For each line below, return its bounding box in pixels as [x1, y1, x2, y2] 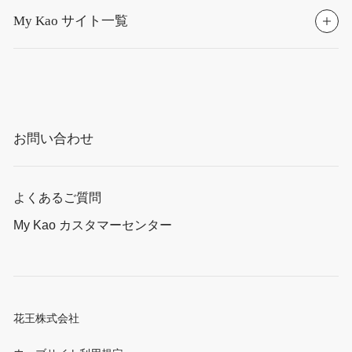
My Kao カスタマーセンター [13, 218, 173, 233]
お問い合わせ [13, 130, 94, 146]
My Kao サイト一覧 [13, 13, 129, 29]
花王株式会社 [13, 313, 80, 325]
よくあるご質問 [13, 190, 102, 205]
